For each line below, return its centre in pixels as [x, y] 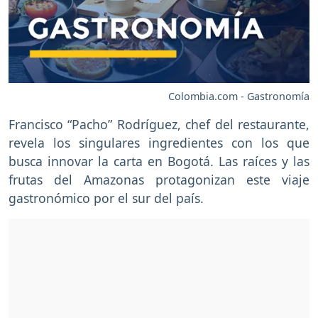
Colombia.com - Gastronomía [239, 97]
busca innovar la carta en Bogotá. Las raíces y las [159, 161]
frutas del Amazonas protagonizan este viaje [159, 180]
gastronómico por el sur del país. [106, 198]
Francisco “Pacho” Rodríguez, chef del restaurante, [159, 125]
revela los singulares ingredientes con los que [159, 143]
